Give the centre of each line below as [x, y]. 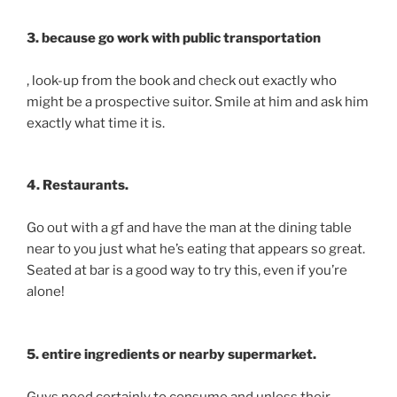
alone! [46, 292]
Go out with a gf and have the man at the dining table [189, 228]
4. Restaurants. [78, 186]
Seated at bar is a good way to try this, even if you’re [187, 271]
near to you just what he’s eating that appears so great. [196, 249]
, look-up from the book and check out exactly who [182, 80]
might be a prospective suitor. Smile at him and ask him [198, 101]
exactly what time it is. [96, 123]
